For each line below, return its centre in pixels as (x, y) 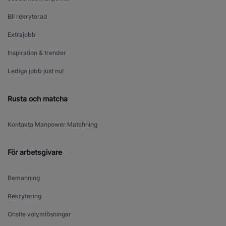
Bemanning (24, 178)
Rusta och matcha (38, 99)
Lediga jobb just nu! (36, 71)
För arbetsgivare (35, 152)
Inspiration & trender (37, 53)
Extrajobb (22, 35)
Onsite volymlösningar (39, 214)
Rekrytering (24, 196)
